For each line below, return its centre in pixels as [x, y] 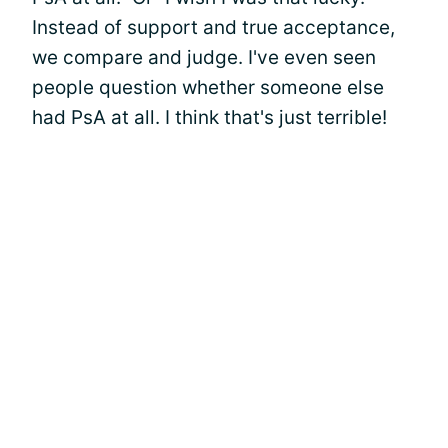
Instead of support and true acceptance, [213, 27]
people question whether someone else [208, 87]
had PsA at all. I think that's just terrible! [209, 117]
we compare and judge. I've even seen [204, 57]
